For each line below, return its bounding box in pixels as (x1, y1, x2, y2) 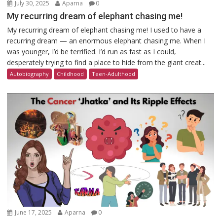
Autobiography (10, 70, 49, 77)
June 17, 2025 (13, 208, 54, 217)
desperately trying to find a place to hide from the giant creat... (7, 57, 206, 67)
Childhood (57, 70, 84, 77)
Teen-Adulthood (92, 70, 136, 77)
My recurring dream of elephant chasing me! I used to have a (7, 25, 202, 35)
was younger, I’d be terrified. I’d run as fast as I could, (7, 46, 177, 56)
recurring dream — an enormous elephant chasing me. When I (7, 36, 206, 45)
